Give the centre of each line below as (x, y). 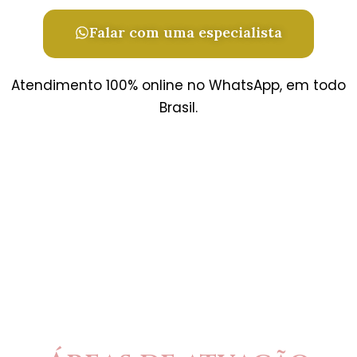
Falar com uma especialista (186, 32)
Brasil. (178, 108)
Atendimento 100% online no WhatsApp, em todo (178, 85)
